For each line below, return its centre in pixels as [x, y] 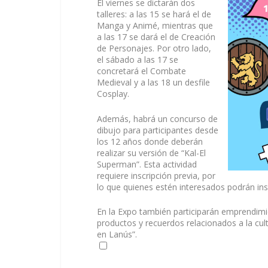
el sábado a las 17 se [138, 60]
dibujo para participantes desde [158, 130]
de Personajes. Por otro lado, [154, 48]
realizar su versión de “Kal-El [151, 153]
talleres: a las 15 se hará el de [154, 14]
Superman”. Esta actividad [147, 164]
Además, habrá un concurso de [157, 118]
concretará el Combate [141, 71]
